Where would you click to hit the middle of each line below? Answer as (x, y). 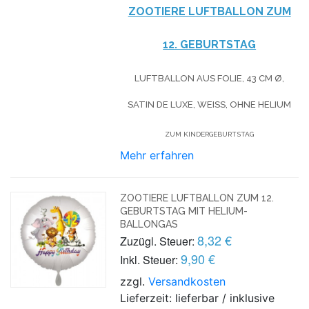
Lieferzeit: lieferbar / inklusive (198, 298)
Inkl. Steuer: (149, 259)
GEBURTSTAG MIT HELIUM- (184, 211)
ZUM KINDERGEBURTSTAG (210, 134)
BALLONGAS (149, 224)
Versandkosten (187, 281)
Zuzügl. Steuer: (158, 241)
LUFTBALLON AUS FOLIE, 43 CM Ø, (210, 78)
